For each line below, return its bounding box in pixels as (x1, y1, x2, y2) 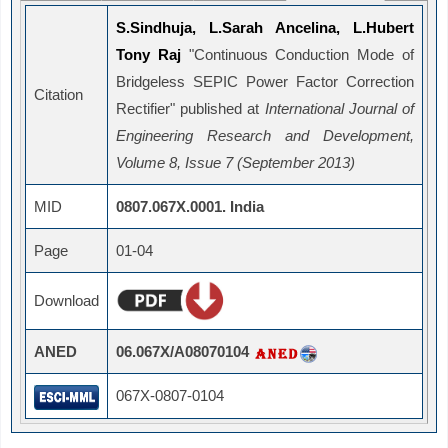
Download (34, 292, 99, 310)
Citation (34, 86, 83, 104)
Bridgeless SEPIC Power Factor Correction (116, 73, 414, 91)
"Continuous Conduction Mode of (180, 46, 415, 64)
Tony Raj (116, 46, 181, 64)
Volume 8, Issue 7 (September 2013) (116, 154, 355, 172)
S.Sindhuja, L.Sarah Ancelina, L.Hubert (116, 19, 414, 37)
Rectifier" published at (116, 100, 265, 118)
